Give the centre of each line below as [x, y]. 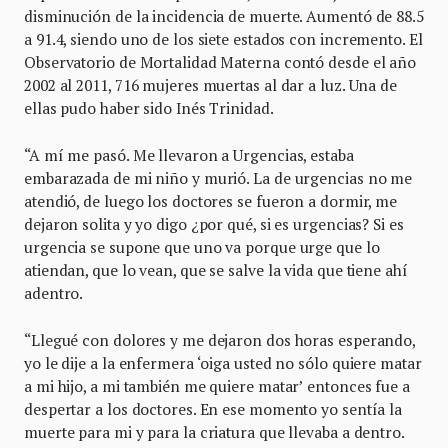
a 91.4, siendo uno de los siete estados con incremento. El [223, 38]
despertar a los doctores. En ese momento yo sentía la [213, 408]
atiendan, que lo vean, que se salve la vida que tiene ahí [216, 269]
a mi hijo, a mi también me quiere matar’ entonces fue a [217, 385]
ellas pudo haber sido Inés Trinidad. [149, 107]
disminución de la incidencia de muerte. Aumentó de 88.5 [224, 15]
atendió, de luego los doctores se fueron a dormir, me [211, 200]
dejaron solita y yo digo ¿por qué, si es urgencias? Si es [214, 223]
